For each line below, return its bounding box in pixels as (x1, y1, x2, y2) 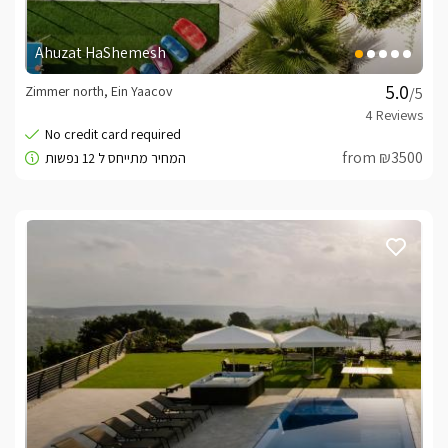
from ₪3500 (342, 147, 423, 169)
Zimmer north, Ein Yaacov (25, 82, 172, 101)
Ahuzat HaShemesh (35, 42, 166, 64)
